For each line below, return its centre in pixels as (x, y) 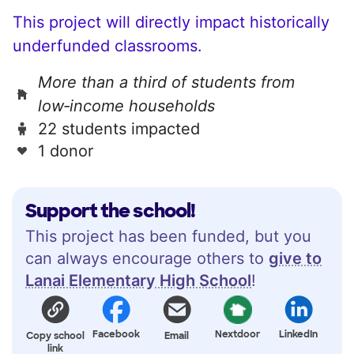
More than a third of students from (166, 82)
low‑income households (126, 105)
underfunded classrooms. (107, 45)
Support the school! (110, 210)
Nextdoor (238, 334)
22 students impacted (119, 128)
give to (295, 258)
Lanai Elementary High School (138, 280)
